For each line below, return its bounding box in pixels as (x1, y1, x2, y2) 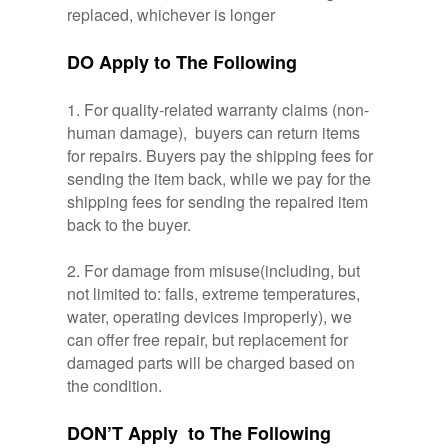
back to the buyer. (67, 213, 192, 236)
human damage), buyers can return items (67, 121, 361, 144)
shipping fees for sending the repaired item (67, 190, 369, 213)
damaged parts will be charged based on (67, 351, 356, 374)
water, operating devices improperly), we (67, 305, 353, 328)
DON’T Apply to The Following (67, 420, 332, 446)
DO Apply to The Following (67, 49, 298, 75)
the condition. (67, 374, 163, 397)
